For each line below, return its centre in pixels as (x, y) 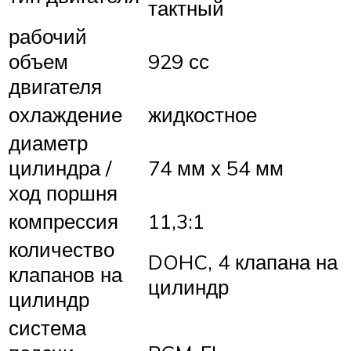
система (47, 328)
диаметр (48, 143)
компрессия (63, 221)
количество (62, 250)
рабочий (48, 36)
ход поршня (63, 193)
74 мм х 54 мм (216, 168)
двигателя (55, 87)
